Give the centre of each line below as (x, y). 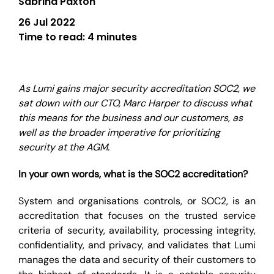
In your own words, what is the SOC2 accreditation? (133, 174)
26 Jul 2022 (47, 22)
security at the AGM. (64, 147)
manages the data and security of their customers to (137, 260)
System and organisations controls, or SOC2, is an (137, 201)
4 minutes (112, 37)
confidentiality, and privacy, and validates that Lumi (137, 245)
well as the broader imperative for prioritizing (119, 132)
